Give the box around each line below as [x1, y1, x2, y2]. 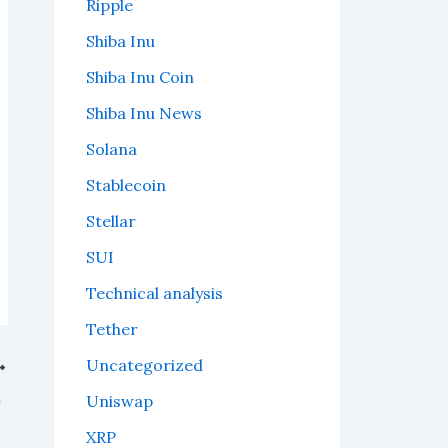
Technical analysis [86, 283, 223, 304]
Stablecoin [86, 175, 166, 196]
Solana [86, 139, 137, 160]
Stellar [86, 211, 136, 232]
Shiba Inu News [86, 103, 202, 124]
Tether [86, 319, 138, 340]
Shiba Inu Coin [86, 67, 194, 88]
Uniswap [86, 391, 153, 412]
